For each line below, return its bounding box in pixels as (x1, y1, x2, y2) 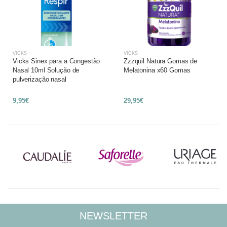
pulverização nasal (13, 75, 66, 83)
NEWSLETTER (80, 210, 147, 221)
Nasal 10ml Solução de (13, 66, 80, 74)
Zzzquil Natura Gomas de (124, 57, 198, 65)
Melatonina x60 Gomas (124, 66, 191, 74)
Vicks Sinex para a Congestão (13, 57, 100, 65)
